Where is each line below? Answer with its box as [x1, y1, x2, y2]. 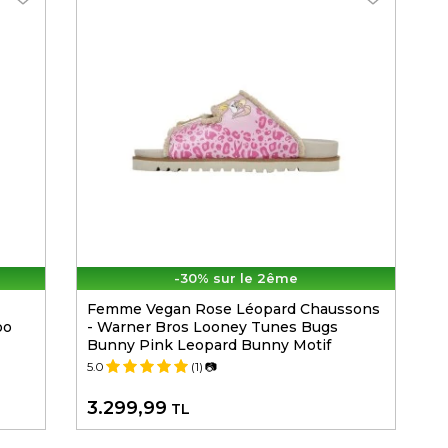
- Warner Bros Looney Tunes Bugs [87, 318, 338, 337]
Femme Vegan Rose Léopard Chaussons [87, 300, 380, 319]
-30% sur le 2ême [174, 270, 298, 287]
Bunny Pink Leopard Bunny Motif [87, 336, 331, 355]
